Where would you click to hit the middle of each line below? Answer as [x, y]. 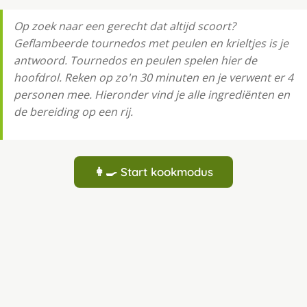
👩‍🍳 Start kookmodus [153, 172]
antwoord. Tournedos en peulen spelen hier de [135, 61]
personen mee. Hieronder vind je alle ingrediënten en [152, 95]
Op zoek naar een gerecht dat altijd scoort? [125, 26]
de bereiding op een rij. [73, 112]
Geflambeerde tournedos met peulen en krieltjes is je [151, 44]
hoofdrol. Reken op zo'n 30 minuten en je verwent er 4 [153, 78]
